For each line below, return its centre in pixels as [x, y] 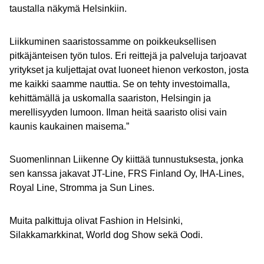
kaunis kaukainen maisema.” [69, 126]
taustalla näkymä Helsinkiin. [68, 9]
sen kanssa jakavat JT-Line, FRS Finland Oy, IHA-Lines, [127, 174]
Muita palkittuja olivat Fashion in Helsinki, [96, 221]
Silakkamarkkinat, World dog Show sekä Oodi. [106, 235]
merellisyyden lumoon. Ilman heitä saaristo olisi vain [118, 112]
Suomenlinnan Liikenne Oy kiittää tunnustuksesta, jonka [126, 159]
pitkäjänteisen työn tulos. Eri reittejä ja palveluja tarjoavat [128, 56]
